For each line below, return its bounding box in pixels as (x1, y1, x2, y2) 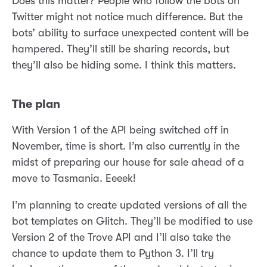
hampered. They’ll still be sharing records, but (12, 43, 229, 55)
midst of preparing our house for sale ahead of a (12, 156, 244, 169)
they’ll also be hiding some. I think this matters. (12, 59, 236, 72)
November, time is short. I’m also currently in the (12, 140, 240, 153)
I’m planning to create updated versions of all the (12, 199, 247, 212)
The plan (12, 97, 60, 111)
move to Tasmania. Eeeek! (12, 172, 136, 185)
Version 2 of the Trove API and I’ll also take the (12, 231, 231, 244)
